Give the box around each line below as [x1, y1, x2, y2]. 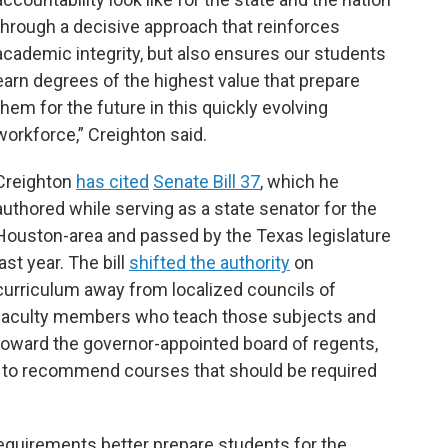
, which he [260, 171, 339, 193]
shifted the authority [129, 252, 290, 274]
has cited [76, 171, 149, 193]
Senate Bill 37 [153, 171, 260, 193]
